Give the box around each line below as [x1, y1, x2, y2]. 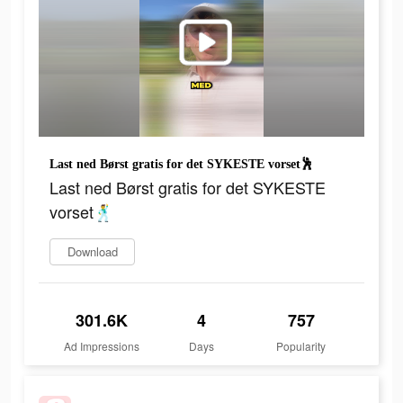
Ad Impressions [64, 338, 140, 354]
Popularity [276, 338, 327, 354]
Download [67, 243, 118, 261]
